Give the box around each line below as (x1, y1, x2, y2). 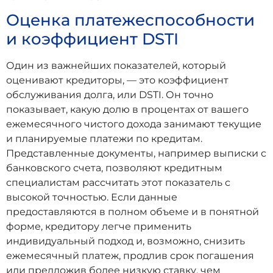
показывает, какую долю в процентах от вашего (6, 104, 249, 116)
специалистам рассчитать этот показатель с (6, 177, 230, 189)
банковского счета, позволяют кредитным (6, 162, 222, 174)
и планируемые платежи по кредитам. (6, 133, 202, 145)
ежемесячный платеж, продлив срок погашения (6, 250, 254, 262)
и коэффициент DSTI (6, 29, 179, 49)
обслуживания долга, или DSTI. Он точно (6, 89, 213, 101)
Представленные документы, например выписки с (6, 147, 266, 160)
